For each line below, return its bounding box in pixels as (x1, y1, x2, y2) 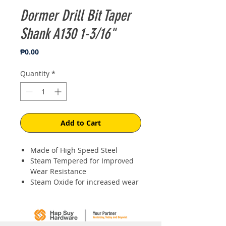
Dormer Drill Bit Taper (20, 7, 131, 25)
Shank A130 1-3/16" (20, 25, 116, 43)
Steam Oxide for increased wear (30, 177, 139, 187)
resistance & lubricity (30, 188, 102, 197)
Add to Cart (61, 118, 101, 128)
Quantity (20, 69, 49, 78)
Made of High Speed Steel (30, 145, 118, 155)
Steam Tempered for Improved (30, 156, 134, 165)
